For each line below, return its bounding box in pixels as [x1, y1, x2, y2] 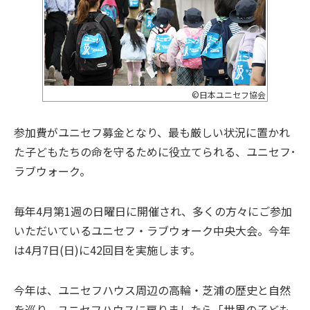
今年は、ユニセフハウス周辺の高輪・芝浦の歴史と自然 [14, 281, 291, 298]
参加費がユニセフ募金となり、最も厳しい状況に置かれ [14, 123, 290, 140]
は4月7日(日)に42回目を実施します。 [14, 241, 201, 258]
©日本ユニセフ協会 [192, 88, 266, 100]
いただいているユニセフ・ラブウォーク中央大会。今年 [14, 221, 291, 239]
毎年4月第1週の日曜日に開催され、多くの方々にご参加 [14, 202, 292, 219]
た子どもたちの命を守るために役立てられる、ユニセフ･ [14, 143, 296, 160]
